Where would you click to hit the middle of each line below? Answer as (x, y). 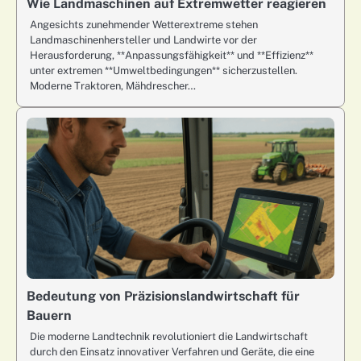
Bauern (49, 315)
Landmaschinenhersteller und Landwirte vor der (143, 39)
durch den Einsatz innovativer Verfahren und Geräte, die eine (172, 351)
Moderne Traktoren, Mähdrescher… (113, 85)
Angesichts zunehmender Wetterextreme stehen (144, 24)
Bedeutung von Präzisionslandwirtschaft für (163, 296)
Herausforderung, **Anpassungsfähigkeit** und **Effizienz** (172, 55)
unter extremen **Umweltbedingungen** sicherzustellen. (164, 70)
